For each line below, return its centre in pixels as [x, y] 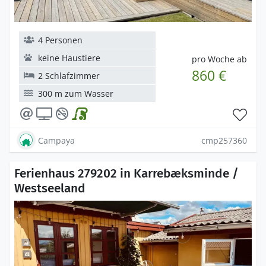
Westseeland [50, 188]
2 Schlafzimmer [69, 76]
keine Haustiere [69, 58]
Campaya [56, 140]
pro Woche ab [219, 59]
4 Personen [60, 40]
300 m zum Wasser [76, 94]
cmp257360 [224, 140]
